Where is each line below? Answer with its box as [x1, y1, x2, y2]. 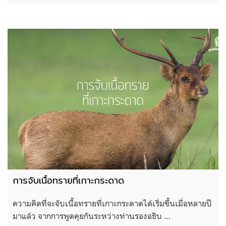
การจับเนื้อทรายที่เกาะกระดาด [13, 173, 124, 188]
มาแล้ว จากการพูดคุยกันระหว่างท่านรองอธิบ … [13, 210, 171, 221]
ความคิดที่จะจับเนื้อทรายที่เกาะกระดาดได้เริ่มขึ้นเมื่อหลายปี [13, 198, 212, 208]
